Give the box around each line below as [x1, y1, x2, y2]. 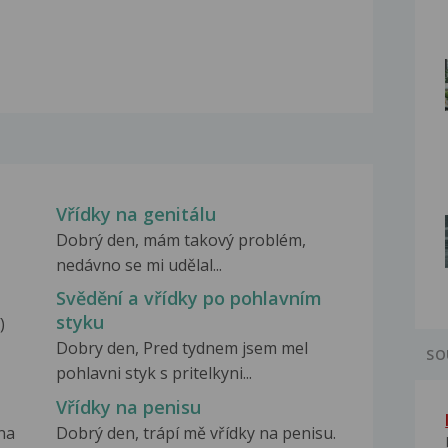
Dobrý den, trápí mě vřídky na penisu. [55, 421, 336, 444]
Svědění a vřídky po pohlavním [55, 286, 322, 311]
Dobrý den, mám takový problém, [55, 229, 306, 252]
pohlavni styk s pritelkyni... [55, 362, 252, 385]
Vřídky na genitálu [55, 202, 216, 227]
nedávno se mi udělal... [55, 254, 222, 277]
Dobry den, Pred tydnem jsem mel [55, 337, 308, 360]
